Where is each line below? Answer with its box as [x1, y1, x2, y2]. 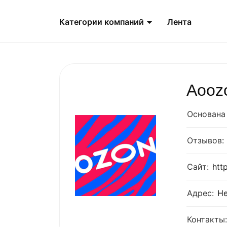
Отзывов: [187, 135, 224, 145]
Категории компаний [59, 17, 146, 27]
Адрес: [187, 188, 214, 198]
